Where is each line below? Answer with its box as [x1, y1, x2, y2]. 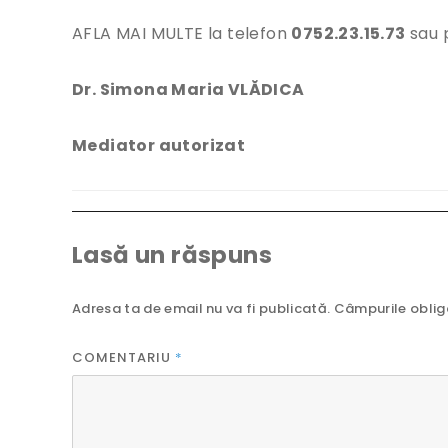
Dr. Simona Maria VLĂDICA [72, 78, 305, 102]
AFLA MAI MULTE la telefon [72, 22, 292, 46]
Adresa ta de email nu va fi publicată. [72, 299, 331, 319]
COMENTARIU [72, 348, 175, 368]
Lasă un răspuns [72, 239, 272, 272]
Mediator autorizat [72, 134, 246, 158]
